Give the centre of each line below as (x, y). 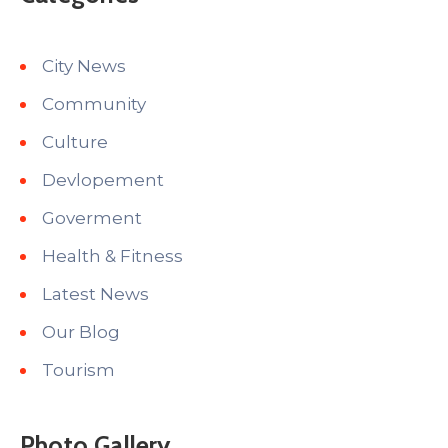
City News (84, 66)
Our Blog (81, 332)
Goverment (92, 218)
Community (94, 104)
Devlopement (103, 180)
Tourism (78, 370)
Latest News (95, 294)
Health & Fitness (112, 256)
